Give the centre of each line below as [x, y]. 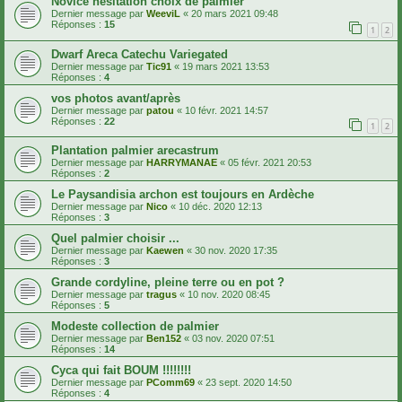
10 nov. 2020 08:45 [229, 295]
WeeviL [163, 13]
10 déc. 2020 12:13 [220, 207]
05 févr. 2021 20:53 [270, 163]
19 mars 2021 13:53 [226, 66]
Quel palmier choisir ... [115, 239]
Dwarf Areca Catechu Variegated [140, 54]
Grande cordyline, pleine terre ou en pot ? [168, 283]
